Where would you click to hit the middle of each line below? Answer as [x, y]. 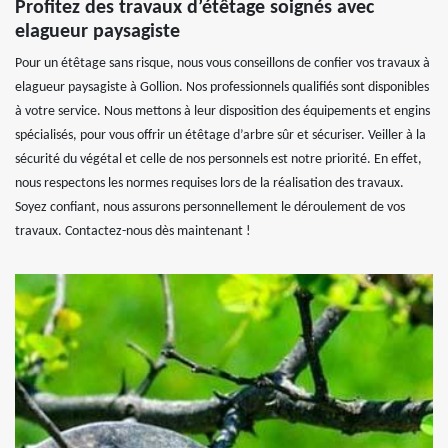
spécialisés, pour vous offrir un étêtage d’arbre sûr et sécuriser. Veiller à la [220, 136]
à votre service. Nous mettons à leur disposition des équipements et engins [222, 112]
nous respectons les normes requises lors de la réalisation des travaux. [209, 184]
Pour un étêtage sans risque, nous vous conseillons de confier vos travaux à [222, 64]
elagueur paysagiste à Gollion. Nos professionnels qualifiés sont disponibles [222, 88]
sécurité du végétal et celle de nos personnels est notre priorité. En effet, [218, 160]
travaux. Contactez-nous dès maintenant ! [133, 232]
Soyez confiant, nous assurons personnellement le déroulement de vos [210, 208]
